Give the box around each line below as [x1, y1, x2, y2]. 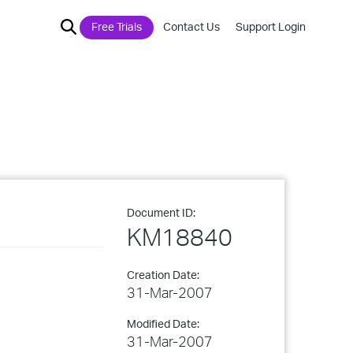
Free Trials [91, 20, 142, 33]
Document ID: [127, 206, 195, 219]
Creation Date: [127, 268, 199, 281]
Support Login [236, 20, 306, 33]
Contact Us [163, 20, 220, 33]
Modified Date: [127, 317, 199, 330]
